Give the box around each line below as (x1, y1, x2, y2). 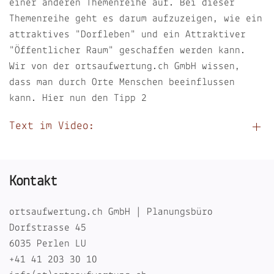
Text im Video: (9, 120, 95, 132)
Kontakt (9, 174, 57, 189)
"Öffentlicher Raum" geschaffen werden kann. (9, 45, 246, 56)
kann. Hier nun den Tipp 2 (9, 93, 147, 103)
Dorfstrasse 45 (9, 222, 86, 233)
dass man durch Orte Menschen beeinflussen (9, 77, 235, 87)
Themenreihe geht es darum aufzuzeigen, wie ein (9, 13, 262, 24)
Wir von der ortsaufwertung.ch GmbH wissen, (9, 61, 240, 72)
